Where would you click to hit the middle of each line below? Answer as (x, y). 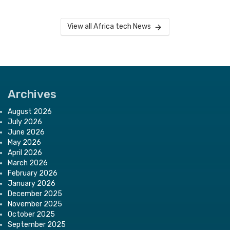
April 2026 (25, 153)
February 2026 (33, 174)
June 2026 (26, 132)
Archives (32, 94)
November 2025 (35, 204)
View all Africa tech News (109, 27)
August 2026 (30, 112)
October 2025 (31, 215)
